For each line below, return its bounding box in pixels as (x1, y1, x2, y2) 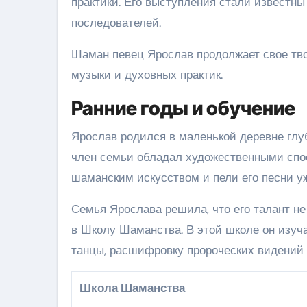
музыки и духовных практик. (71, 66, 223, 82)
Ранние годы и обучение (71, 96, 295, 120)
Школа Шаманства (79, 280, 186, 295)
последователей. (71, 14, 161, 30)
